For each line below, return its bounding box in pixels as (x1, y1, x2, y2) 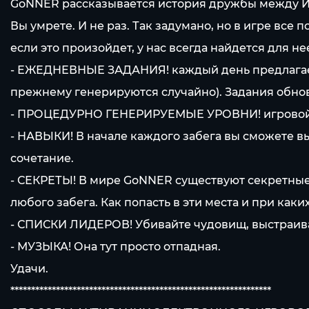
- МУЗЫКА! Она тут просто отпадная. (10, 240, 221, 253)
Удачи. (10, 262, 48, 275)
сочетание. (10, 152, 74, 165)
